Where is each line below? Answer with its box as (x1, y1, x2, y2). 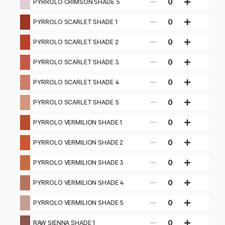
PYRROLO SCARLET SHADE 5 (33, 98, 119, 106)
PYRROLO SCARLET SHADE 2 (33, 38, 119, 46)
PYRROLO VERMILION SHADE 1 (33, 119, 123, 127)
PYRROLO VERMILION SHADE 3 (33, 159, 124, 167)
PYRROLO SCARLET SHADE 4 (33, 78, 120, 86)
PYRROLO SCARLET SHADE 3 (33, 58, 119, 66)
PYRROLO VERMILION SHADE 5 (33, 199, 124, 207)
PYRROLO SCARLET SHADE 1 (33, 18, 118, 26)
